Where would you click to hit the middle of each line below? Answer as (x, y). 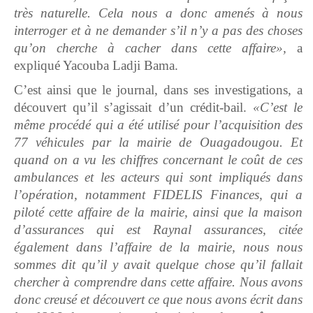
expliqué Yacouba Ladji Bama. (96, 66)
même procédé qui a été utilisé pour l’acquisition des (158, 125)
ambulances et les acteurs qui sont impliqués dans (158, 177)
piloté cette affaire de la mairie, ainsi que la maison (158, 212)
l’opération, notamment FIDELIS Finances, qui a (158, 195)
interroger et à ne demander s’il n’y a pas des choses (158, 31)
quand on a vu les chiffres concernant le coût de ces (158, 160)
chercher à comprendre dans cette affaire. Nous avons (158, 282)
